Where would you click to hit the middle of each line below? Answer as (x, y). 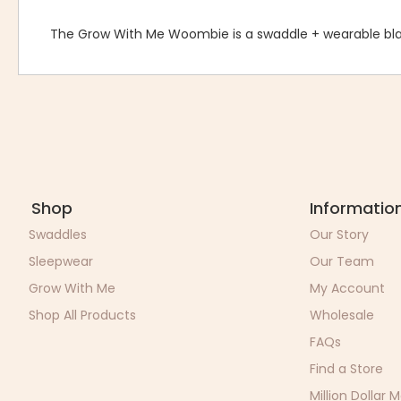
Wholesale (342, 315)
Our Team (342, 261)
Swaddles (58, 235)
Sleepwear (61, 261)
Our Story (340, 235)
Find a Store (347, 369)
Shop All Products (83, 315)
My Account (348, 288)
